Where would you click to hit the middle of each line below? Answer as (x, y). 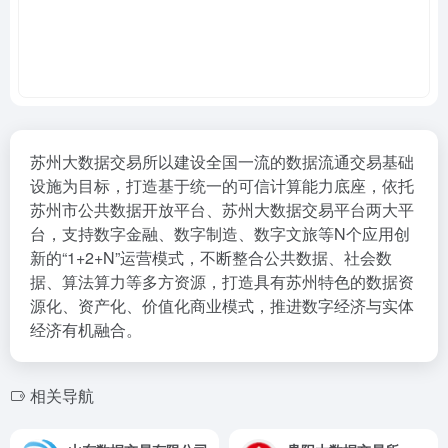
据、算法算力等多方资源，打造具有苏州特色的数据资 (222, 281)
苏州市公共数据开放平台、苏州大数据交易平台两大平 (222, 209)
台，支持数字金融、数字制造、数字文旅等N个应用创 (220, 233)
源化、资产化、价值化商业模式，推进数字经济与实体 (222, 305)
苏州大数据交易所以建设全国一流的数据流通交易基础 (222, 161)
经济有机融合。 (86, 329)
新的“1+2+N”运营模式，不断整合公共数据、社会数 (211, 257)
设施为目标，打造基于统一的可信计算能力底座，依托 (222, 185)
